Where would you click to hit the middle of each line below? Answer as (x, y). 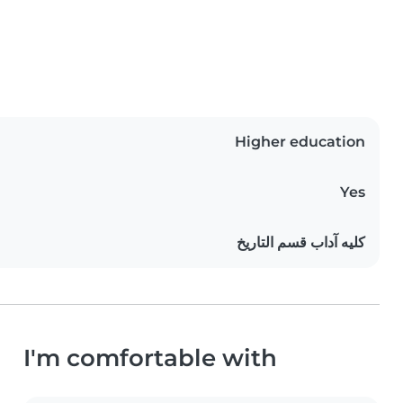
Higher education (300, 142)
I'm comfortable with (150, 358)
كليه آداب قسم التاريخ (301, 243)
